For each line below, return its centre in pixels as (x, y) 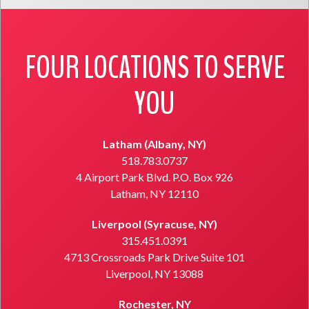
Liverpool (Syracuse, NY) (154, 224)
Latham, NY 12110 (154, 194)
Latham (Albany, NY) (154, 144)
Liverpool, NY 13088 (154, 274)
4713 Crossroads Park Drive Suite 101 (154, 257)
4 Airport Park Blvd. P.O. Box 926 (154, 177)
